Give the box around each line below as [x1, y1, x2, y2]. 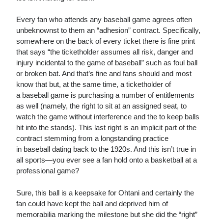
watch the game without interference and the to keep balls [16, 112, 200, 121]
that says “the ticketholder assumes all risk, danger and [16, 48, 193, 56]
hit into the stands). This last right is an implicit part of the [16, 123, 197, 132]
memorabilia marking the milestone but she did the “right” [16, 210, 198, 219]
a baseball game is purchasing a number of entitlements [16, 91, 195, 100]
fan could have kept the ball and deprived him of [16, 199, 168, 208]
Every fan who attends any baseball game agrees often [16, 15, 192, 24]
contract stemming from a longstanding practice [16, 134, 169, 143]
